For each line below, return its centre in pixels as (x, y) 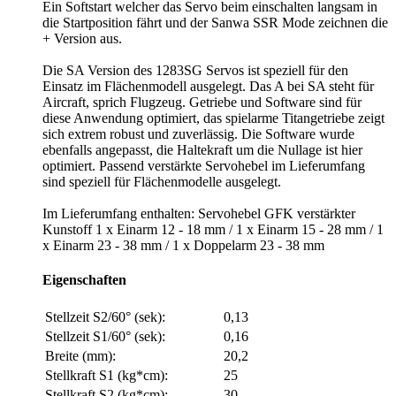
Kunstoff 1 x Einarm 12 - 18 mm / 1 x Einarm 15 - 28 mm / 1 (213, 229)
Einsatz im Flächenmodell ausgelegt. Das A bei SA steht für (208, 86)
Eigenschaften (84, 280)
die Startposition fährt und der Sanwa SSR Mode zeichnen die (215, 22)
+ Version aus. (82, 38)
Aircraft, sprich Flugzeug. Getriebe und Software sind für (202, 102)
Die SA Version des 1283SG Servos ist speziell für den (195, 70)
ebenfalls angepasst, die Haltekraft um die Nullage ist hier (202, 149)
